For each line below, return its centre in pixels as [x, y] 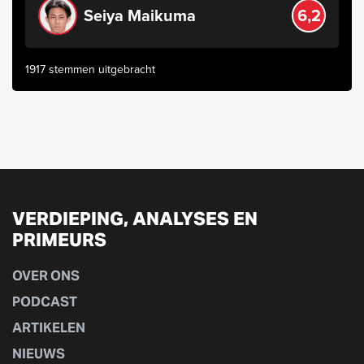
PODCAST [45, 302]
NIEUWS [39, 354]
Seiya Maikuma [140, 15]
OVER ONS [46, 276]
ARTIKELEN [49, 328]
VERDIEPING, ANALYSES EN [135, 219]
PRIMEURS [59, 240]
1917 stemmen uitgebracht [90, 69]
